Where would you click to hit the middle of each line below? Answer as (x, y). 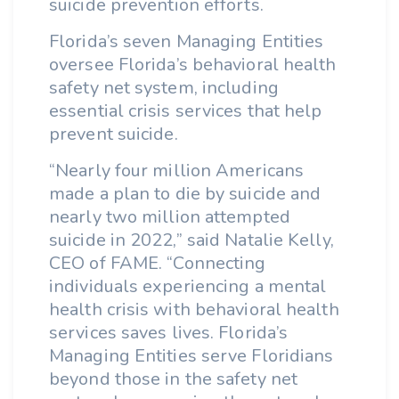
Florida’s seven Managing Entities (187, 41)
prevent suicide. (114, 134)
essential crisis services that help (186, 111)
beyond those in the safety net (174, 379)
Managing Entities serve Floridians (191, 356)
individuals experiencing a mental (188, 286)
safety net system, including (164, 88)
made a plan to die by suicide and (185, 194)
